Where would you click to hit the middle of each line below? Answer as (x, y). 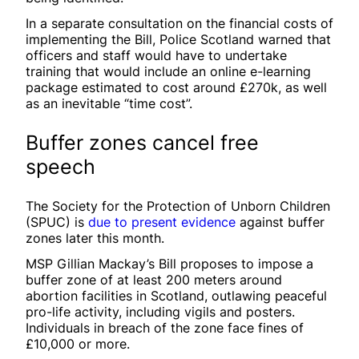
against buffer (280, 222)
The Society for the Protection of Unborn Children (178, 206)
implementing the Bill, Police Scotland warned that (178, 39)
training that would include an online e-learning (168, 71)
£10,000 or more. (78, 343)
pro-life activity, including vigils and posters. (160, 311)
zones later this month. (95, 238)
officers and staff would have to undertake (156, 55)
